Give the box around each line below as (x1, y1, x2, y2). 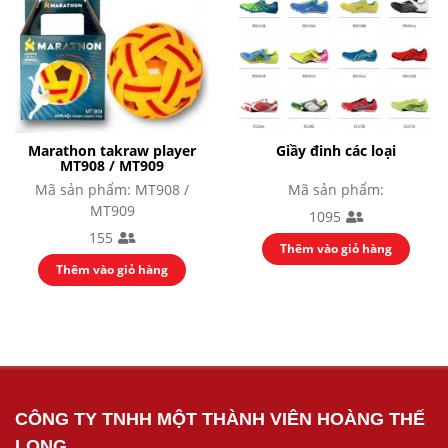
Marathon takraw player (28, 140, 196, 160)
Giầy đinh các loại (276, 140, 396, 160)
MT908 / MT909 (60, 155, 164, 175)
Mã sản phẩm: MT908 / (35, 179, 189, 199)
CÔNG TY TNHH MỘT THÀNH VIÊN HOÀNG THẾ (15, 408, 425, 429)
